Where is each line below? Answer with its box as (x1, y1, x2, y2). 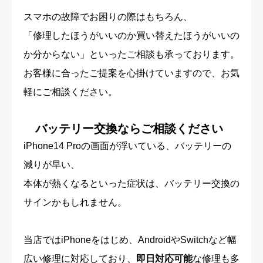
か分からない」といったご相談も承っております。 (23, 49, 240, 60)
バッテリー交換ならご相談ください (35, 122, 223, 136)
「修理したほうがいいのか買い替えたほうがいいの (23, 31, 240, 41)
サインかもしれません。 (23, 197, 127, 208)
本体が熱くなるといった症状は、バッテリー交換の (23, 178, 240, 189)
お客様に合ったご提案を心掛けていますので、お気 (23, 68, 240, 79)
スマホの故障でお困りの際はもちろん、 (23, 12, 193, 22)
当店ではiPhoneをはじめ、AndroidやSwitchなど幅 (23, 235, 237, 245)
